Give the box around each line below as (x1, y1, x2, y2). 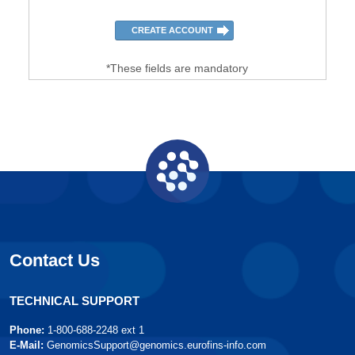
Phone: (10, 324, 44, 336)
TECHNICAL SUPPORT (10, 294, 139, 307)
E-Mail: (10, 339, 44, 351)
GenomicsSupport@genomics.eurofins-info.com (47, 339, 266, 351)
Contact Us (10, 250, 100, 270)
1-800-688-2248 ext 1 (48, 324, 144, 336)
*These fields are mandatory (106, 63, 249, 74)
